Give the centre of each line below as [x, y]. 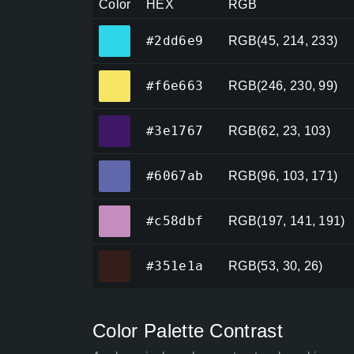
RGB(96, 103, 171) [283, 176]
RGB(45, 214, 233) [283, 41]
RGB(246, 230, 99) [283, 86]
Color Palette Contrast [188, 331]
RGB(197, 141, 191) [287, 221]
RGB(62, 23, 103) [280, 131]
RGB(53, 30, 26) [276, 266]
